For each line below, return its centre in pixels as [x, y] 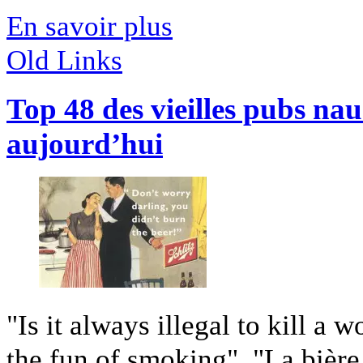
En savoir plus [90, 26]
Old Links [64, 60]
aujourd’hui [85, 144]
